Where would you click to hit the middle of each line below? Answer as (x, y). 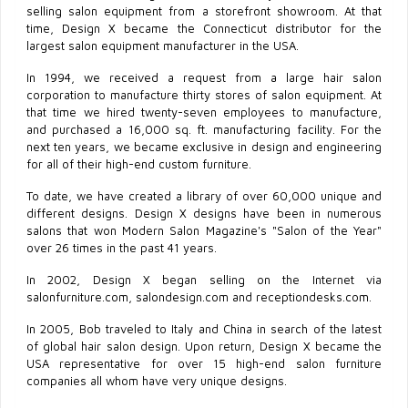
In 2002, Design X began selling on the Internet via (204, 280)
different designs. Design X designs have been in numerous (204, 213)
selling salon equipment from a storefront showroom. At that (204, 11)
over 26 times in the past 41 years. (122, 248)
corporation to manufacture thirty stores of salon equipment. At (204, 95)
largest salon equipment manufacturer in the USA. (163, 46)
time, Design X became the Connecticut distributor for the (204, 28)
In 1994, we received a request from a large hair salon (204, 77)
